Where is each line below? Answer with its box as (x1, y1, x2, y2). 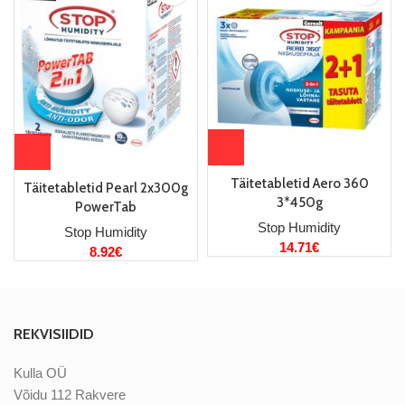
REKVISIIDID (14, 325, 94, 344)
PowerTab (75, 198, 137, 215)
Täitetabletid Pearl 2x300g (24, 179, 188, 196)
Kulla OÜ (14, 365, 67, 381)
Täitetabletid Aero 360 (230, 174, 369, 192)
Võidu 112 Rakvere (14, 387, 126, 403)
